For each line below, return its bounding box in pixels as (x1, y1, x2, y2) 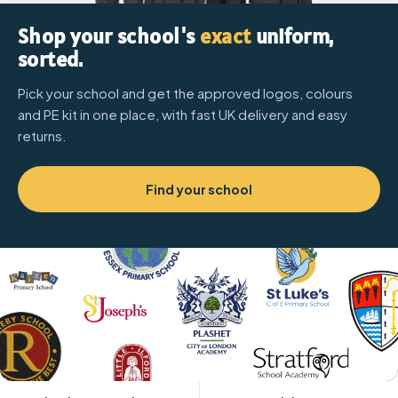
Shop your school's (18, 22, 201, 50)
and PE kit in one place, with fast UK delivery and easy (18, 106, 347, 123)
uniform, (251, 22, 334, 50)
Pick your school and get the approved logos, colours (18, 84, 353, 101)
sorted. (18, 45, 84, 73)
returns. (18, 127, 67, 144)
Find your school (146, 181, 252, 197)
